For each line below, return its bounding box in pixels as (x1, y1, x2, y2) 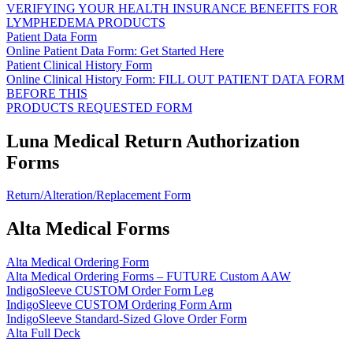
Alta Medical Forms (6, 218, 169, 240)
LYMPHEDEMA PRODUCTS (6, 15, 165, 29)
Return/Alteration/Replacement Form (6, 188, 191, 203)
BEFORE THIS (6, 86, 87, 100)
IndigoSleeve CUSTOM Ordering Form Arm (6, 298, 232, 312)
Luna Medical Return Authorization (6, 130, 299, 151)
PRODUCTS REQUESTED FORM (6, 100, 192, 114)
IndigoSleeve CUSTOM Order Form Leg (6, 284, 214, 298)
